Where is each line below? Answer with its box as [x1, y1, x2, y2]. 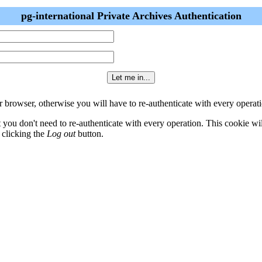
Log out [47, 129, 75, 139]
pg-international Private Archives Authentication [20, 10, 242, 22]
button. [75, 129, 104, 139]
